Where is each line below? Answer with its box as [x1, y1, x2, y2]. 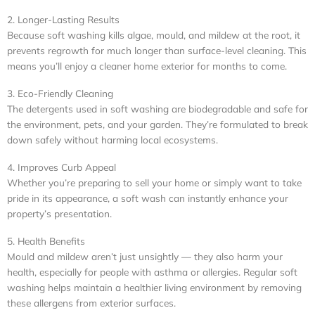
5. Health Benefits [7, 235, 85, 247]
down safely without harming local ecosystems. [7, 134, 218, 146]
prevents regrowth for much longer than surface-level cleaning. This [7, 44, 307, 57]
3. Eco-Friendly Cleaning [7, 87, 113, 100]
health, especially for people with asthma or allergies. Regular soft [7, 266, 297, 278]
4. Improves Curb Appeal [7, 161, 116, 174]
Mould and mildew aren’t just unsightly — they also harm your [7, 250, 283, 263]
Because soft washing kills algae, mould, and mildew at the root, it [7, 29, 300, 41]
